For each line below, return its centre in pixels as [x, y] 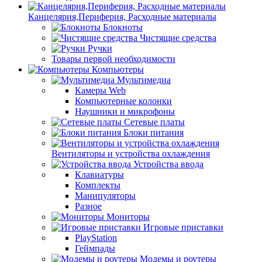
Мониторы [128, 217]
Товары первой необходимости [113, 59]
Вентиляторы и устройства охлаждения [131, 154]
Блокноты [123, 27]
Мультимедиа [144, 80]
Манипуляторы [105, 196]
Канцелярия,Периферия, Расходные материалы [122, 17]
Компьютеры [118, 69]
